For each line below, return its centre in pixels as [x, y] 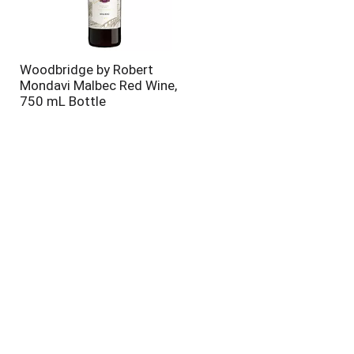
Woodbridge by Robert [86, 70]
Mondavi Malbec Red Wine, [98, 85]
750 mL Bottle [62, 101]
